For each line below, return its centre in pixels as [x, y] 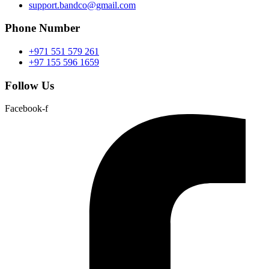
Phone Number [42, 28]
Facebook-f [26, 109]
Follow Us [29, 85]
